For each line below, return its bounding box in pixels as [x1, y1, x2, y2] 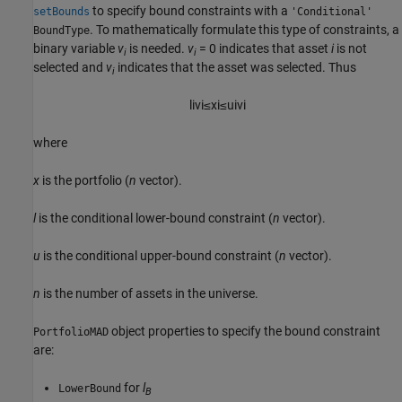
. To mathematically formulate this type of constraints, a [90, 22, 399, 38]
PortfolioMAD [33, 326, 109, 339]
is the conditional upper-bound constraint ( [40, 249, 279, 264]
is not [334, 41, 367, 57]
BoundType [33, 24, 90, 38]
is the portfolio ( [39, 173, 129, 188]
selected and [33, 60, 106, 75]
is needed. [127, 41, 188, 57]
